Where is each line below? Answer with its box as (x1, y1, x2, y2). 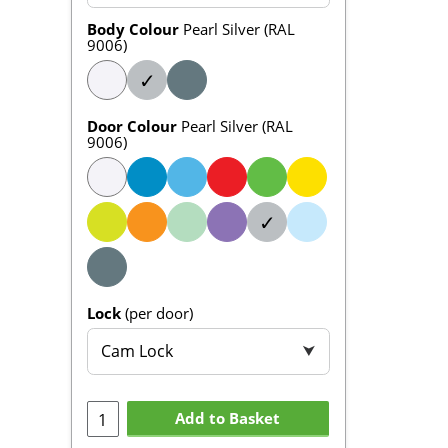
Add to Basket (175, 407, 281, 428)
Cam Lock (101, 340, 174, 363)
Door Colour (87, 116, 177, 137)
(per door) (125, 303, 193, 324)
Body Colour (87, 19, 179, 40)
